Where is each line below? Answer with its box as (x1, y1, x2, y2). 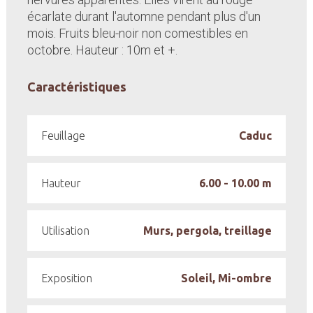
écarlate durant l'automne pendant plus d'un (27, 9, 261, 24)
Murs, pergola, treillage (143, 224, 272, 237)
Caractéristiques (27, 80, 126, 94)
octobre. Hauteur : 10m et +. (27, 43, 177, 57)
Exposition (41, 272, 92, 284)
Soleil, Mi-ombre (181, 272, 272, 284)
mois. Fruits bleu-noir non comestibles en (27, 26, 248, 41)
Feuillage (41, 129, 85, 142)
